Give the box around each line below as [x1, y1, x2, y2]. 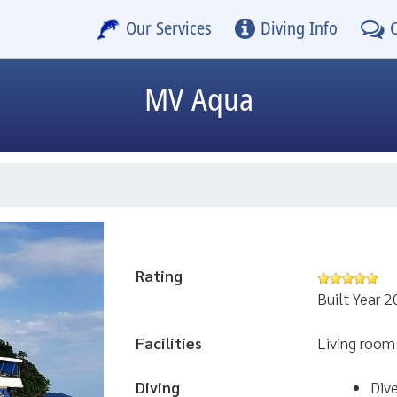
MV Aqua [144, 78, 253, 125]
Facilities [136, 332, 202, 353]
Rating [136, 265, 183, 285]
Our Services [125, 16, 212, 43]
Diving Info [260, 16, 338, 43]
